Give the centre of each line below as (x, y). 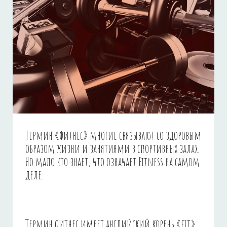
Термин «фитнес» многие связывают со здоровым (113, 135)
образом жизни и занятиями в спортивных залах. (112, 148)
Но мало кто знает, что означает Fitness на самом (112, 161)
